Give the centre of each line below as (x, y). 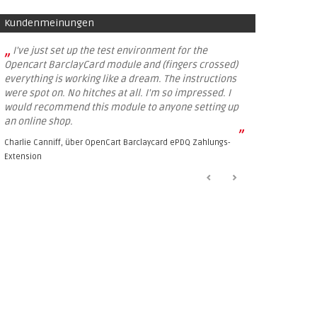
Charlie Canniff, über (45, 143)
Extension (23, 157)
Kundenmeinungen (49, 23)
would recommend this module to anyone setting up (121, 107)
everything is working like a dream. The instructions (120, 79)
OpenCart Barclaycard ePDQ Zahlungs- (158, 143)
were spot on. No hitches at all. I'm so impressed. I (117, 93)
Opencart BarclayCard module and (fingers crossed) (121, 65)
